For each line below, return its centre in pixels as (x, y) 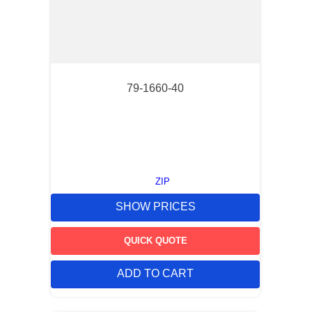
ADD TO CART (155, 274)
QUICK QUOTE (155, 240)
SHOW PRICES (155, 207)
